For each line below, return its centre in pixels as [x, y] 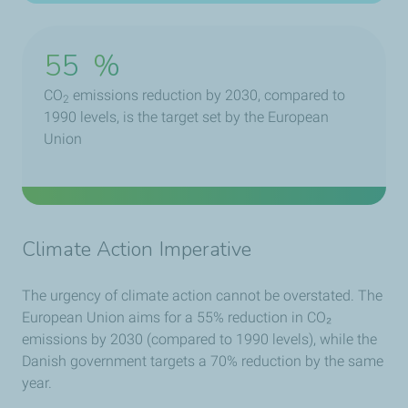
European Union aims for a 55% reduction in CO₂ [177, 318]
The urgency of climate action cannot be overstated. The [202, 296]
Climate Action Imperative [137, 250]
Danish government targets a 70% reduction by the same [203, 362]
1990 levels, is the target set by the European [186, 117]
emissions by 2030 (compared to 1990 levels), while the [199, 340]
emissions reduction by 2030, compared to [207, 96]
